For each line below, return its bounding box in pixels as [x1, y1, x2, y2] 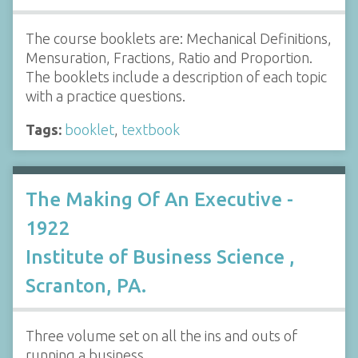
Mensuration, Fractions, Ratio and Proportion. [26, 50, 312, 66]
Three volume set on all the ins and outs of [26, 327, 297, 344]
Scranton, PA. [26, 274, 146, 296]
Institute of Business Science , [26, 245, 295, 268]
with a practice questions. [26, 88, 185, 105]
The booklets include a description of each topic [26, 69, 327, 86]
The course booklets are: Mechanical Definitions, [26, 30, 332, 47]
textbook [121, 121, 180, 138]
